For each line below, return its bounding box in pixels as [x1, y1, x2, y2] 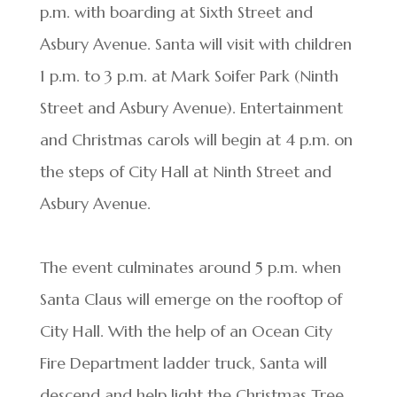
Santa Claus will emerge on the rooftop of [39, 289, 342, 309]
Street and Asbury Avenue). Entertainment [39, 97, 343, 118]
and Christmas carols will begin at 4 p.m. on [39, 129, 353, 150]
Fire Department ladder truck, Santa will [39, 353, 327, 373]
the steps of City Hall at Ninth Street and [39, 161, 331, 182]
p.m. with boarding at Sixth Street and [39, 2, 313, 22]
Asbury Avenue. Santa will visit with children [39, 34, 352, 54]
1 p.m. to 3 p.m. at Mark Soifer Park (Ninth [39, 66, 339, 86]
